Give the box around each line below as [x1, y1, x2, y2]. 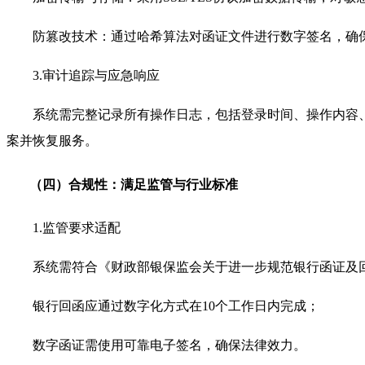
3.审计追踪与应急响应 [33, 68, 160, 83]
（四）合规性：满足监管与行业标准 [29, 177, 238, 191]
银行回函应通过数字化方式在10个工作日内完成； [33, 298, 319, 313]
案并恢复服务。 [7, 134, 98, 148]
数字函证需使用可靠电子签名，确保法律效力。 [33, 337, 306, 352]
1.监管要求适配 [33, 220, 121, 235]
